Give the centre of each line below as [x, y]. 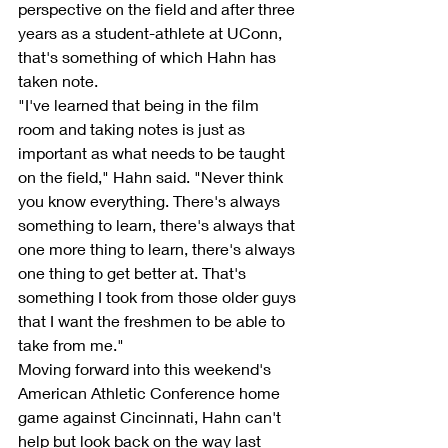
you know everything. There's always [151, 200]
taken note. [58, 80]
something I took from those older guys [159, 296]
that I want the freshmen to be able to [153, 320]
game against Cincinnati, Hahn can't [151, 416]
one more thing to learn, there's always [158, 248]
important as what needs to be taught [153, 152]
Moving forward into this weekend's [146, 368]
